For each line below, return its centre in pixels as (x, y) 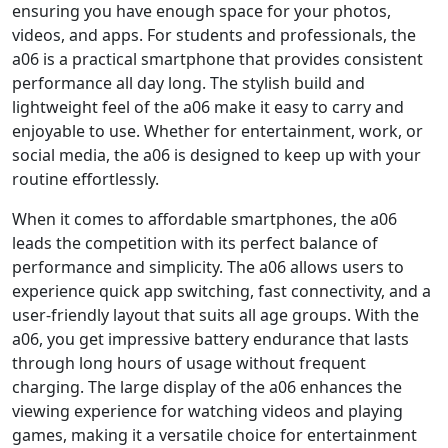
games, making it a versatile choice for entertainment (214, 434)
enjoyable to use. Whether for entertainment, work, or (217, 130)
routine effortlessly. (85, 178)
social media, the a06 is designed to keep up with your (216, 154)
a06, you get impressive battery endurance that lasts (210, 338)
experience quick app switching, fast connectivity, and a (221, 290)
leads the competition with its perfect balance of (195, 242)
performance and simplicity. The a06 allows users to (208, 266)
